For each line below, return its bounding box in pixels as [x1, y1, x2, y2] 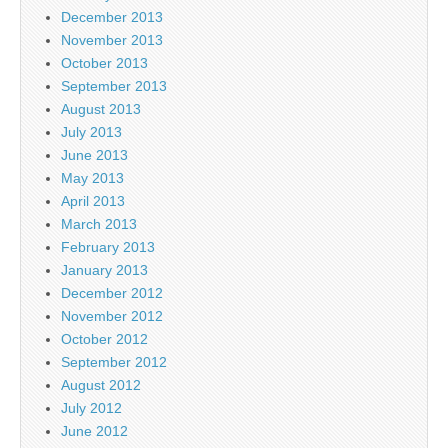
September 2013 [61, 77, 167, 94]
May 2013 [61, 169, 124, 186]
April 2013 [61, 192, 125, 209]
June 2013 [61, 146, 128, 163]
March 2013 [61, 215, 137, 232]
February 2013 [61, 238, 155, 255]
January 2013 [61, 261, 148, 278]
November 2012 [61, 307, 163, 324]
